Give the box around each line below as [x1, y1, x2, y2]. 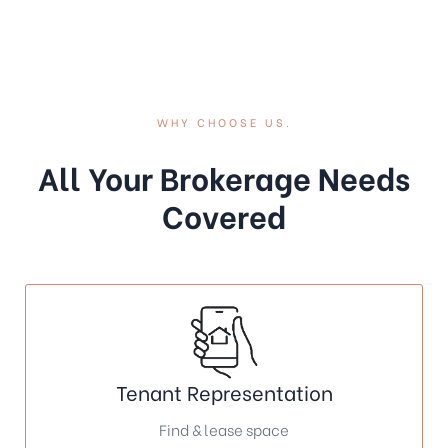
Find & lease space [159, 417, 289, 440]
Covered [162, 191, 286, 237]
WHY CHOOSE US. [156, 113, 292, 130]
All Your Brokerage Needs [38, 153, 410, 199]
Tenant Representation [115, 376, 333, 406]
